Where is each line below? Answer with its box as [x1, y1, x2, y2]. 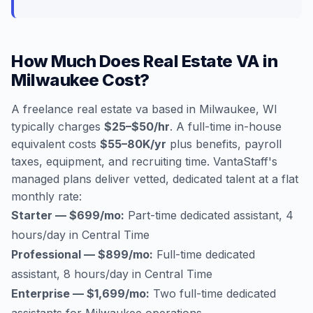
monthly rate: [11, 189, 82, 203]
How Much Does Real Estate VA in [11, 51, 278, 71]
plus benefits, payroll [166, 137, 282, 151]
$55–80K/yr [100, 137, 166, 151]
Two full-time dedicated [150, 286, 276, 300]
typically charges [11, 119, 104, 133]
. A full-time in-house [170, 119, 282, 133]
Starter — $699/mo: [11, 208, 124, 222]
